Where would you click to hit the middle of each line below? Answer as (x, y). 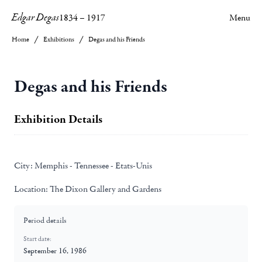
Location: (31, 189)
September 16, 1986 (55, 251)
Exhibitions (59, 39)
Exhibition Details (58, 119)
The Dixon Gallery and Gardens (105, 189)
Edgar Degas (35, 18)
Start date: (37, 239)
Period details (45, 220)
